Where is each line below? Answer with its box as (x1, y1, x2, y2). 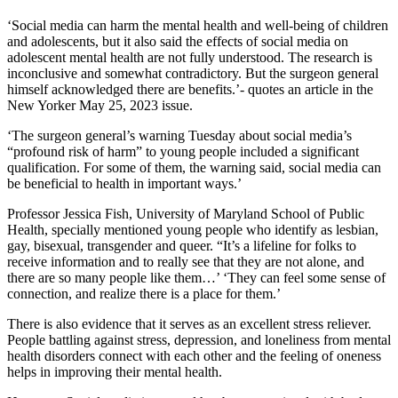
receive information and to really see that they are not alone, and (7, 254, 364, 270)
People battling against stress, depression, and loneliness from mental (7, 332, 391, 348)
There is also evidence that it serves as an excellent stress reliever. (7, 316, 371, 332)
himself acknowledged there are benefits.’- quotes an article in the (7, 82, 373, 98)
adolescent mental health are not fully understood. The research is (7, 50, 372, 66)
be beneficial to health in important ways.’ (7, 176, 242, 192)
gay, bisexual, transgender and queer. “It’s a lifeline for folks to (7, 238, 356, 254)
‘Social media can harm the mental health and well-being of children (7, 18, 388, 34)
